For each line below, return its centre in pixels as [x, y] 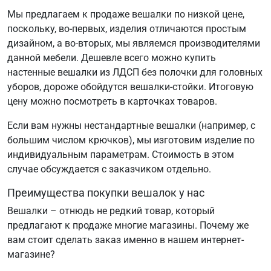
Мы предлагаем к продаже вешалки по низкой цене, [126, 15]
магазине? [31, 255]
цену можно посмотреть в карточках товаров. [112, 102]
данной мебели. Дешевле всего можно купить [112, 58]
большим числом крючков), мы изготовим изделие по [131, 140]
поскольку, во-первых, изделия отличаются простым [127, 29]
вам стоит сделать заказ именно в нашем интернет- [126, 240]
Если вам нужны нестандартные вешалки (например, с [131, 126]
